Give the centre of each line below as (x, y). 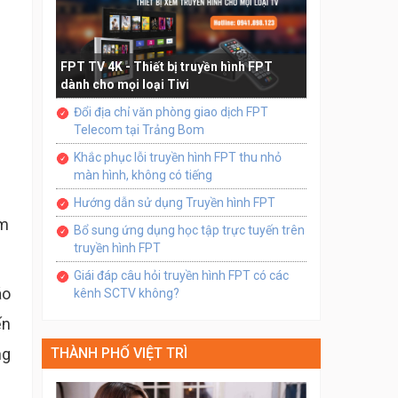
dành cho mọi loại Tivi (124, 85)
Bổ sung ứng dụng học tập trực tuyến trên (189, 231)
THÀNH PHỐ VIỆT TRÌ (119, 354)
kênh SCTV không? (126, 294)
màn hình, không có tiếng (143, 175)
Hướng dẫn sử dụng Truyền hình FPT (174, 203)
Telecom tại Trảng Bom (139, 130)
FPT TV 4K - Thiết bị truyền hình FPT (166, 67)
